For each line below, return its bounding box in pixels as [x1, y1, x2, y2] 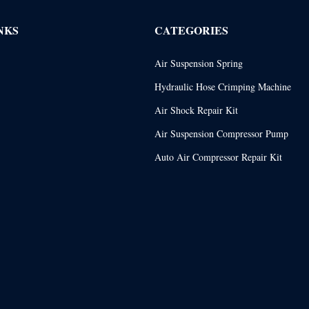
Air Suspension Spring [154, 56, 243, 70]
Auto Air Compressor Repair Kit [154, 150, 283, 163]
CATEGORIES [154, 21, 229, 38]
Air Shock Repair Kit [154, 103, 239, 117]
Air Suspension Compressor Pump [154, 126, 289, 140]
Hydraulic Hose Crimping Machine [154, 79, 292, 93]
